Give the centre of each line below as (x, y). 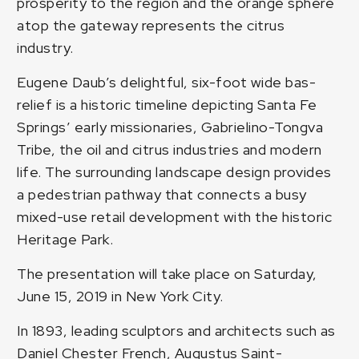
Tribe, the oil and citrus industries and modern (169, 150)
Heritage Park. (65, 240)
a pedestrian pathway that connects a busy (162, 195)
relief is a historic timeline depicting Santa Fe (167, 105)
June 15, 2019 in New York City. (120, 296)
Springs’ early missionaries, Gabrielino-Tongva (170, 127)
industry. (45, 48)
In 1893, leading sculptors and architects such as (176, 331)
